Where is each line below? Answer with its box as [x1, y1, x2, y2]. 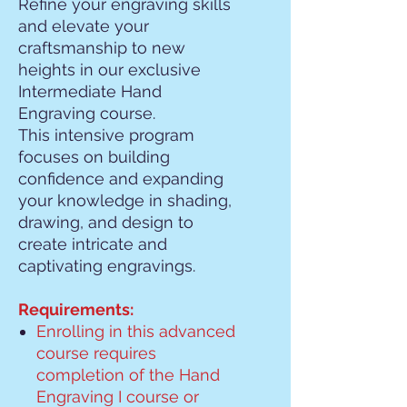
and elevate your [18, 16, 149, 35]
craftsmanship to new [18, 38, 185, 57]
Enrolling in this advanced [36, 322, 235, 341]
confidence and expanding [18, 169, 223, 188]
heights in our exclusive [18, 60, 201, 79]
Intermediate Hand [18, 82, 162, 101]
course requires [36, 343, 156, 362]
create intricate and [18, 234, 167, 253]
